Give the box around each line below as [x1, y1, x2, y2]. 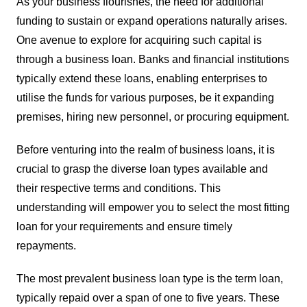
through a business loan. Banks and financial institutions [16, 53, 289, 65]
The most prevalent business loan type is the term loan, [16, 272, 283, 284]
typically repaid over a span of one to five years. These [16, 291, 280, 304]
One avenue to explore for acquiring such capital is [16, 34, 262, 46]
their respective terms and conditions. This [16, 182, 221, 194]
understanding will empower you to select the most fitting [16, 201, 290, 213]
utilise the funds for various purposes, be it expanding [16, 91, 274, 103]
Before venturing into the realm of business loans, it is [16, 143, 275, 156]
